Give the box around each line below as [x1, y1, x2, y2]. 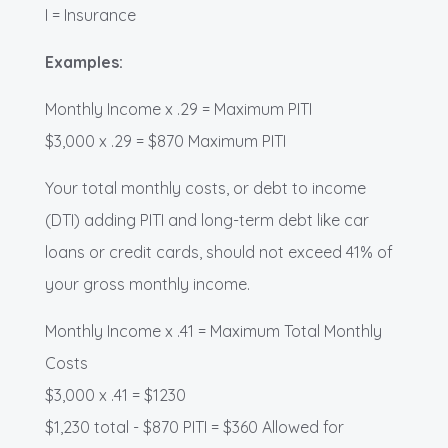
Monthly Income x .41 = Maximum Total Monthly [45, 321, 382, 342]
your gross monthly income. [45, 274, 250, 295]
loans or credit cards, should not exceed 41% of [45, 242, 393, 263]
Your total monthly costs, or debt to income [45, 178, 366, 199]
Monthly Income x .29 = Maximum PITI [45, 99, 312, 120]
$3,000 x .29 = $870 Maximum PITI [45, 131, 286, 152]
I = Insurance [45, 5, 136, 26]
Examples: [45, 52, 123, 73]
